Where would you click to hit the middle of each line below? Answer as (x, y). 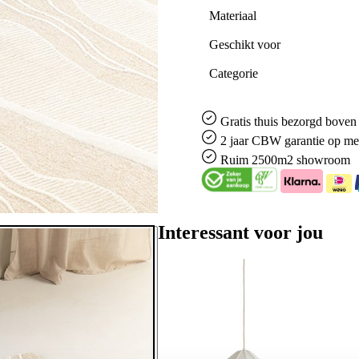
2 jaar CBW (252, 140)
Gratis (235, 121)
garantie (304, 140)
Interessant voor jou (241, 232)
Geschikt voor (244, 44)
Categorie (233, 73)
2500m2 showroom (301, 159)
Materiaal (232, 15)
